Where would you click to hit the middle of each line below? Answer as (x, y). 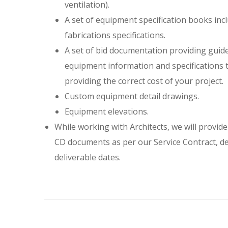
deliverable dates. (88, 158)
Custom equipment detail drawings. (132, 96)
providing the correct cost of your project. (144, 81)
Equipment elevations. (107, 112)
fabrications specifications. (115, 35)
